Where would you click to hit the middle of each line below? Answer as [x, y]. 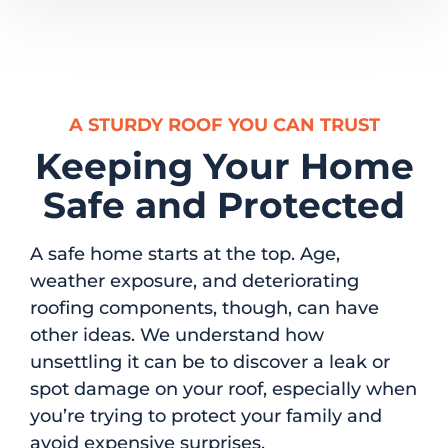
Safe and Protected [224, 205]
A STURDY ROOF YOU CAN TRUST [224, 125]
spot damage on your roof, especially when [223, 389]
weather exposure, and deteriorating [194, 281]
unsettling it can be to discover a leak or [210, 362]
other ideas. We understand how [177, 335]
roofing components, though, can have [204, 308]
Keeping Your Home [224, 166]
